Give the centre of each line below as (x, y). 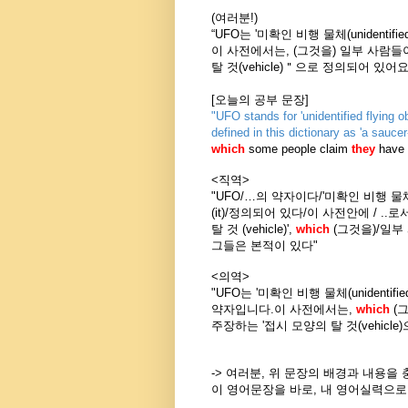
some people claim (298, 148)
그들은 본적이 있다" (265, 245)
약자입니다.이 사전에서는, (284, 309)
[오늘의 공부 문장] (260, 99)
